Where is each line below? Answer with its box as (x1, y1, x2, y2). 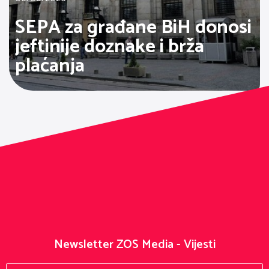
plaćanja (15, 50, 85, 82)
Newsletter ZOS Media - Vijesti (53, 234, 216, 255)
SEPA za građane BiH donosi (15, 11, 252, 43)
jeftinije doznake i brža (15, 31, 204, 62)
